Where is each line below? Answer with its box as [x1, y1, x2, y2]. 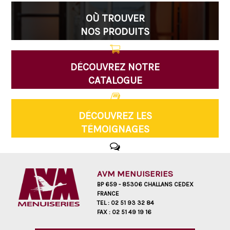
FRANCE [97, 190, 120, 197]
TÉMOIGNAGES [81, 123, 149, 135]
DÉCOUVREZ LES [78, 110, 152, 122]
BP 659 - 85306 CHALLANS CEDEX [97, 181, 194, 188]
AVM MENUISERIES [97, 168, 174, 179]
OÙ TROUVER [85, 12, 145, 24]
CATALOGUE [88, 74, 142, 86]
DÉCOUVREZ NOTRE [70, 61, 160, 73]
